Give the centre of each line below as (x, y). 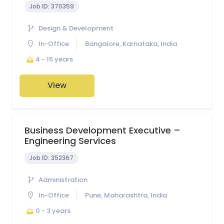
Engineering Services (70, 140)
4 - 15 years (54, 59)
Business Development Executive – (102, 130)
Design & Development (76, 28)
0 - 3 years (53, 210)
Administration (63, 180)
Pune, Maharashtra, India (126, 195)
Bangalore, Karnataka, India (131, 44)
